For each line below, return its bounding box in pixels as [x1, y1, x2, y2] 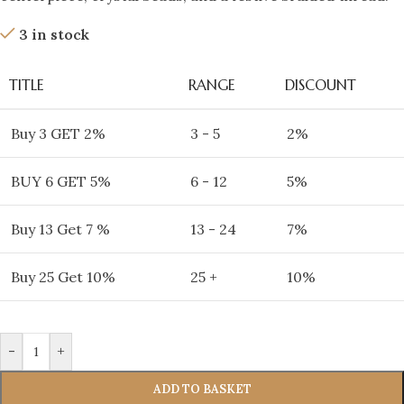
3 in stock [18, 24, 89, 43]
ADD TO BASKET [152, 381, 252, 397]
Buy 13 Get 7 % [11, 219, 110, 238]
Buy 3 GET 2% [11, 124, 106, 142]
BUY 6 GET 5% [11, 171, 111, 190]
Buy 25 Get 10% [11, 267, 115, 286]
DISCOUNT [285, 75, 356, 94]
